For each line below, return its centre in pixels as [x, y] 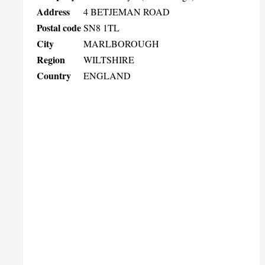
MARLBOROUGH [121, 43]
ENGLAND [107, 75]
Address [53, 11]
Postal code [59, 27]
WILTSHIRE [109, 59]
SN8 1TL [101, 27]
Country [54, 75]
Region [51, 59]
